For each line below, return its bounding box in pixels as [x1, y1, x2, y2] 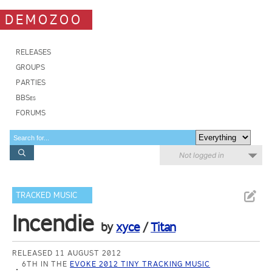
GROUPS [16, 63, 45, 72]
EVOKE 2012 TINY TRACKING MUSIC [70, 259, 211, 268]
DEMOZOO [5, 11, 83, 28]
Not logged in [179, 151, 224, 160]
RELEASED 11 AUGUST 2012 [12, 248, 122, 257]
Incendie [12, 210, 95, 237]
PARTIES [16, 78, 46, 87]
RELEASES [16, 47, 51, 56]
